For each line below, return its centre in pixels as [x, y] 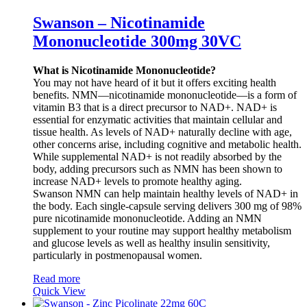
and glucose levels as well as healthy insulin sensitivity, [151, 243]
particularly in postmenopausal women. [118, 255]
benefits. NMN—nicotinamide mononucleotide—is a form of [165, 95]
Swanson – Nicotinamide [119, 22]
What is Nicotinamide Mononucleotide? [124, 70]
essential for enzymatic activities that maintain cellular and [158, 119]
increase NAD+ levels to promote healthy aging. [137, 181]
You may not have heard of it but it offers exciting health [155, 82]
